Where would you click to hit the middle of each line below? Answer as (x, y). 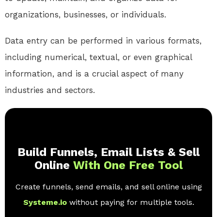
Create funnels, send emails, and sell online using (108, 187)
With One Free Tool (128, 165)
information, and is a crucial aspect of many (94, 74)
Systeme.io (46, 202)
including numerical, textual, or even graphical (98, 57)
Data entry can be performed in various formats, (103, 41)
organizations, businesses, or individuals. (85, 15)
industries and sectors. (50, 90)
